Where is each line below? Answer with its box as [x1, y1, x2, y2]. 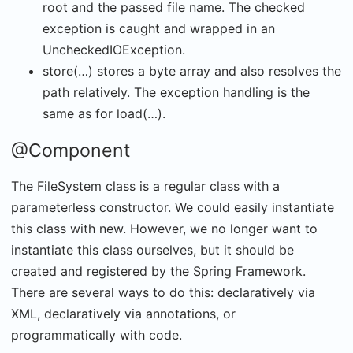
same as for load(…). [43, 106, 165, 121]
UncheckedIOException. [43, 42, 185, 58]
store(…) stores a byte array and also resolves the [43, 63, 341, 79]
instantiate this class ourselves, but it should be [11, 242, 294, 258]
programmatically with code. [11, 327, 182, 343]
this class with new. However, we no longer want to [11, 221, 318, 236]
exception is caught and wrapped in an [43, 20, 275, 36]
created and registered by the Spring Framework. [11, 263, 306, 279]
